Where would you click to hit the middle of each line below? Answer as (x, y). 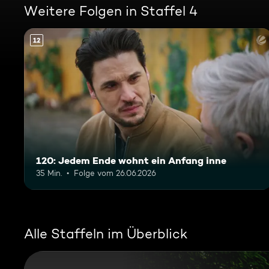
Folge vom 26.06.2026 (115, 173)
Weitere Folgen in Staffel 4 (111, 11)
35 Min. (49, 173)
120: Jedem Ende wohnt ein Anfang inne (131, 160)
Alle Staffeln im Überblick (106, 233)
